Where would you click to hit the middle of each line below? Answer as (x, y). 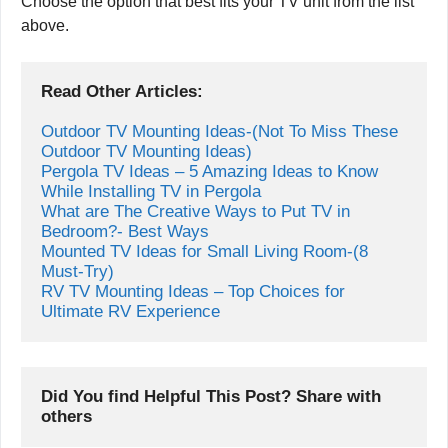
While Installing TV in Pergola (151, 191)
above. (45, 25)
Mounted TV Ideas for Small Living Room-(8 (204, 251)
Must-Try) (77, 271)
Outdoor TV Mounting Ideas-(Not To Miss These (219, 131)
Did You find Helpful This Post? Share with (211, 397)
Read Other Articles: (122, 91)
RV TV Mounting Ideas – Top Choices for (193, 291)
